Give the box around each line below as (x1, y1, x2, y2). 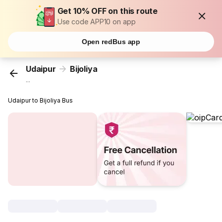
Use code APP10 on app (57, 17, 136, 26)
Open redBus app (81, 38, 141, 46)
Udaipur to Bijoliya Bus (8, 97, 73, 105)
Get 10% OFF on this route (57, 6, 158, 16)
